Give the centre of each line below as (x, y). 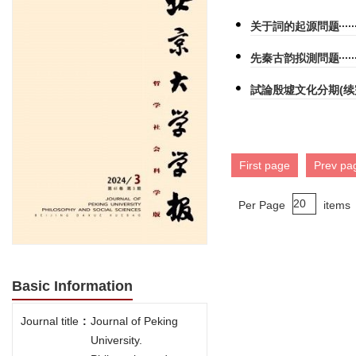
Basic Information (72, 286)
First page (265, 165)
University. (116, 341)
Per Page (262, 205)
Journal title (50, 321)
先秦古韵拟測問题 (295, 58)
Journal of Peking (134, 321)
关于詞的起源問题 (295, 26)
